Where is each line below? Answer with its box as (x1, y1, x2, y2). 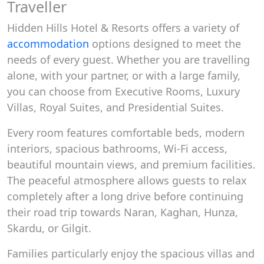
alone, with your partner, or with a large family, (7, 68, 240, 82)
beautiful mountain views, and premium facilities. (7, 157, 256, 171)
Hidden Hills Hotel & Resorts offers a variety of (7, 21, 239, 35)
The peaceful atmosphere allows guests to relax (7, 173, 247, 187)
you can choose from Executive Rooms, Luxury (7, 84, 240, 98)
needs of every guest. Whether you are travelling (7, 52, 250, 67)
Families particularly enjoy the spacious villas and (7, 246, 255, 260)
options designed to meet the (89, 37, 241, 51)
